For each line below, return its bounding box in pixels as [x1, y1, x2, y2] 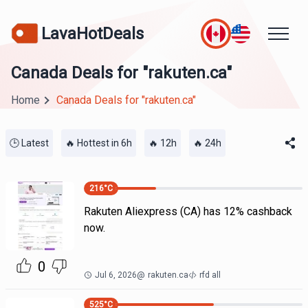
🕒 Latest [10, 137, 49, 148]
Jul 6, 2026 [94, 270, 137, 280]
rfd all [199, 270, 221, 280]
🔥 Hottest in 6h [65, 137, 132, 148]
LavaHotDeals [41, 23, 144, 43]
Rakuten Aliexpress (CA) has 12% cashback [83, 205, 292, 218]
